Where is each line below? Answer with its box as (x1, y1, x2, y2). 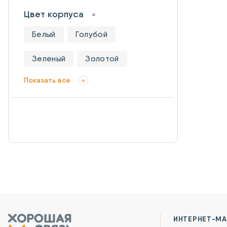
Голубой (75, 29, 107, 39)
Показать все (24, 75, 70, 85)
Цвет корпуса (24, 9, 84, 20)
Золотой (85, 54, 119, 63)
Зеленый (32, 54, 66, 63)
